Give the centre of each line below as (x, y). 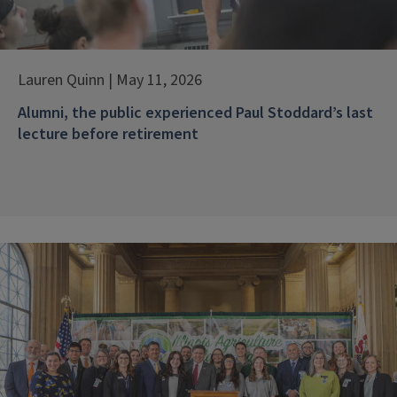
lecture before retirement (108, 134)
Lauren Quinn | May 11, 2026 (110, 80)
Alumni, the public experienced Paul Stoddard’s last (195, 113)
